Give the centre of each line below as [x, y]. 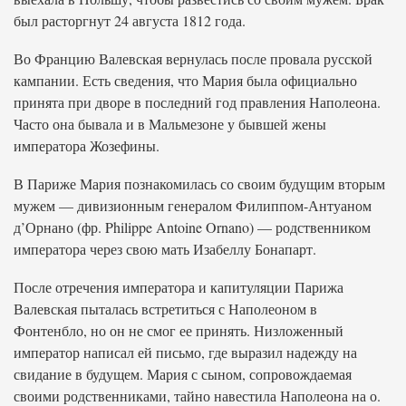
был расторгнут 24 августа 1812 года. [130, 20]
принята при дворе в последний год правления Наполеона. [197, 102]
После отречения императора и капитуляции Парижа [179, 287]
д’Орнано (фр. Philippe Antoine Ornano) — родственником [192, 227]
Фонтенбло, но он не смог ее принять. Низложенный [179, 330]
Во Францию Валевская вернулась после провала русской [193, 58]
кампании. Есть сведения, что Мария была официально [185, 80]
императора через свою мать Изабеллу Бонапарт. [165, 249]
